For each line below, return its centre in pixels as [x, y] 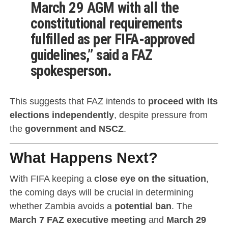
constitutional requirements [106, 23]
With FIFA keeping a [52, 178]
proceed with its [183, 101]
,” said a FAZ [119, 55]
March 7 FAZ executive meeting [78, 219]
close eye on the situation [150, 178]
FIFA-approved [154, 39]
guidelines [58, 55]
